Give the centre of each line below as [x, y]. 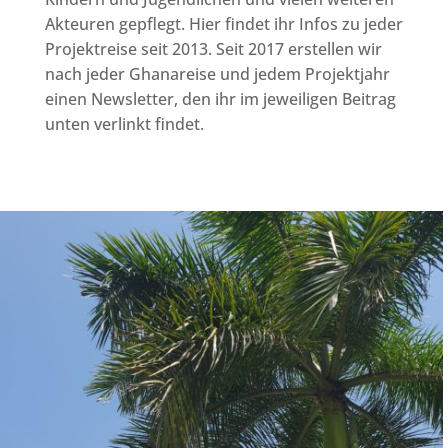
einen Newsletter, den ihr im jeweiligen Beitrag [220, 98]
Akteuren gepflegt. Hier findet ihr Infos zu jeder [223, 23]
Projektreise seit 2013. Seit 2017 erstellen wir [213, 48]
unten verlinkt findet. [124, 123]
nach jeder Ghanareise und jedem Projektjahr [217, 73]
